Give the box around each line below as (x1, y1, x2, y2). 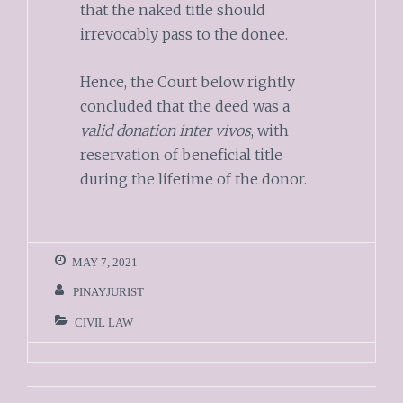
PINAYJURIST (72, 286, 144, 299)
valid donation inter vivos (79, 121, 251, 139)
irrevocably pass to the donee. (79, 25, 291, 44)
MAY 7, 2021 (71, 256, 138, 268)
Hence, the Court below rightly (79, 72, 295, 91)
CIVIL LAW (74, 316, 133, 328)
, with (250, 121, 289, 139)
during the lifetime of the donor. (79, 169, 307, 188)
